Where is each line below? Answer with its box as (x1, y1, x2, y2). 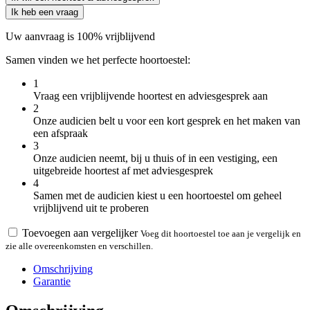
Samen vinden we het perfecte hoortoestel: (6, 53, 190, 66)
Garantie (33, 275, 71, 287)
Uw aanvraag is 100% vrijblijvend (6, 30, 155, 42)
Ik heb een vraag (11, 6, 78, 17)
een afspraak (33, 127, 88, 139)
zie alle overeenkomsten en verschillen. (6, 240, 153, 251)
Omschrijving (33, 262, 93, 275)
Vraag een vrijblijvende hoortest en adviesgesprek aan (33, 89, 268, 102)
